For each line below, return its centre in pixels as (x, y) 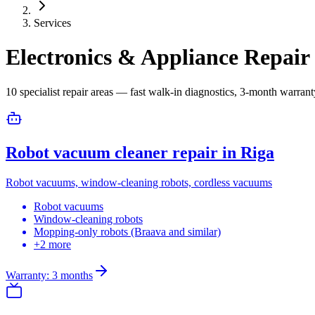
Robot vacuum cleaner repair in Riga (140, 152)
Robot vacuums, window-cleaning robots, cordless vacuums (139, 182)
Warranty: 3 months (49, 275)
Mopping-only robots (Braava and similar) (127, 231)
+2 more (52, 244)
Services (52, 23)
